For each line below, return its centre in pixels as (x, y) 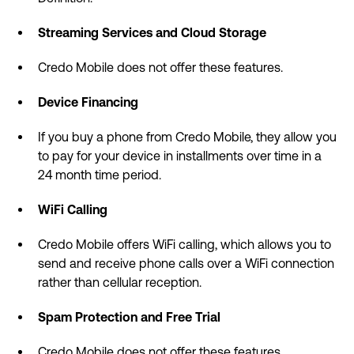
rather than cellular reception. (120, 282)
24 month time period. (100, 175)
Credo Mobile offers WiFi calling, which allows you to (185, 245)
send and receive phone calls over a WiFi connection (186, 264)
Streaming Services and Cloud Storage (152, 33)
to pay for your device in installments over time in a (180, 156)
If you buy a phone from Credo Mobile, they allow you (187, 137)
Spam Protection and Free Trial (129, 317)
